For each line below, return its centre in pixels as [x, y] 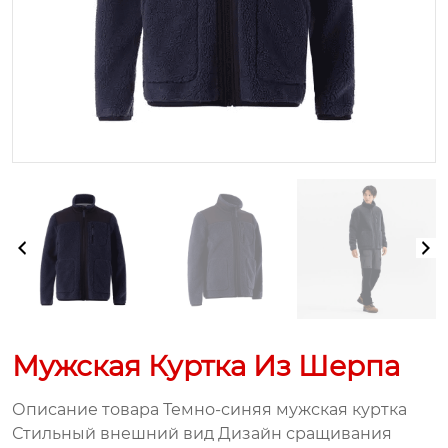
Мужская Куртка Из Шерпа [206, 366]
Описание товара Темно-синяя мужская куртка [213, 409]
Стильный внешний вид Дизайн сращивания [202, 433]
